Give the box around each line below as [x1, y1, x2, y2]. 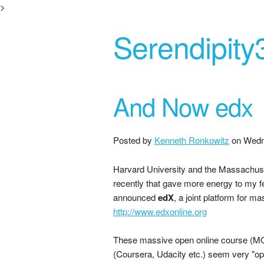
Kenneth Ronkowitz [154, 134, 229, 146]
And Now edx [113, 88, 253, 124]
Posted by [113, 134, 154, 146]
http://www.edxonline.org [113, 205, 207, 217]
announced [113, 191, 158, 203]
